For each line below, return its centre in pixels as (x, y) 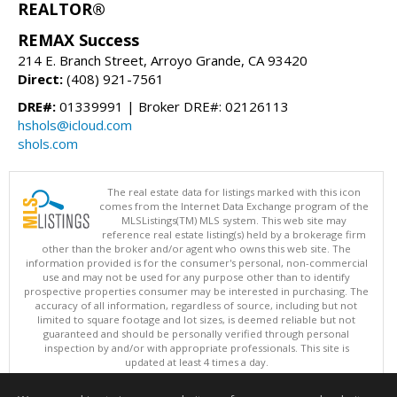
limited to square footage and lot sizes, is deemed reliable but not (196, 319)
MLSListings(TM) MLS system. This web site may (234, 220)
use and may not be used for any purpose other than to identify (196, 276)
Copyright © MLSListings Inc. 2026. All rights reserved (196, 376)
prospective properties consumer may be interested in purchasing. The (196, 291)
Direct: (40, 78)
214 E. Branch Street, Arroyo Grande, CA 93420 (163, 60)
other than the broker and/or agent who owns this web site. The (196, 248)
